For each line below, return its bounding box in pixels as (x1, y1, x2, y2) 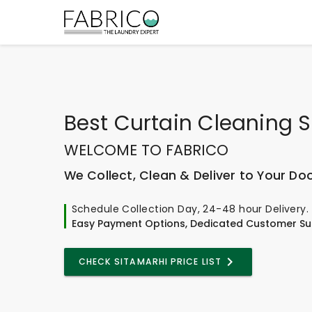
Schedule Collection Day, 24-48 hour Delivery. (71, 201, 309, 216)
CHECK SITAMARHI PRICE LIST (78, 255, 222, 267)
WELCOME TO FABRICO (63, 139, 228, 160)
